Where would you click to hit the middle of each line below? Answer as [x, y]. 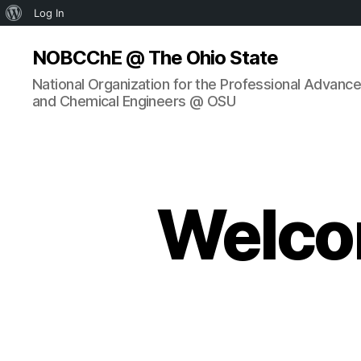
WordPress [49, 38]
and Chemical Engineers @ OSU [134, 101]
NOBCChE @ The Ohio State [156, 58]
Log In [49, 13]
